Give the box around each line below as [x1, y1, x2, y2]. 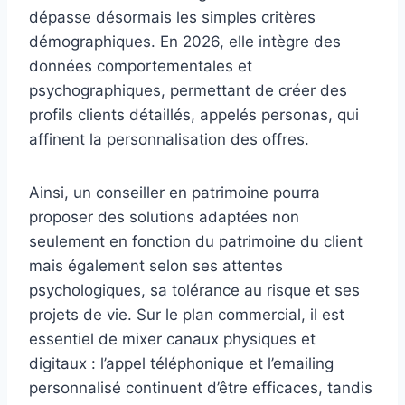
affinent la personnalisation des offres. [29, 130, 309, 149]
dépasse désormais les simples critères [29, 8, 316, 27]
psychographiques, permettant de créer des [29, 81, 347, 100]
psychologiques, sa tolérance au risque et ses [29, 281, 360, 300]
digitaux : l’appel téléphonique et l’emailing [29, 354, 334, 373]
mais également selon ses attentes [29, 257, 283, 276]
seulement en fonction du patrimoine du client [29, 232, 363, 251]
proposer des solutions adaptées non [29, 208, 299, 227]
